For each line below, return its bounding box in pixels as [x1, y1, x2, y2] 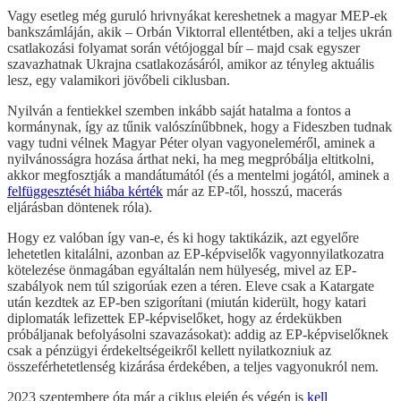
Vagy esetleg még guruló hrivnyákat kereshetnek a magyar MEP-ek [7, 8, 388, 24]
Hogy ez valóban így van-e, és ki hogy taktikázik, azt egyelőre [7, 230, 359, 246]
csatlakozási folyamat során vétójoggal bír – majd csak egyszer [7, 40, 360, 56]
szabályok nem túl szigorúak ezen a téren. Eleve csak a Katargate [7, 278, 374, 294]
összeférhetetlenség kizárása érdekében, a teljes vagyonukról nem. [7, 359, 379, 375]
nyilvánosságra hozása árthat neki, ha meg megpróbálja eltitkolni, [7, 151, 374, 167]
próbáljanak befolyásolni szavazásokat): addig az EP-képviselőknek [7, 327, 388, 343]
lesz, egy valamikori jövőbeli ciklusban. [7, 73, 230, 89]
